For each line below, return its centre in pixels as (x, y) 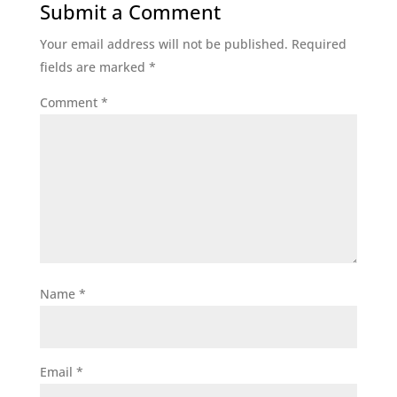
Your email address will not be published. (163, 43)
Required (319, 43)
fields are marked (94, 66)
